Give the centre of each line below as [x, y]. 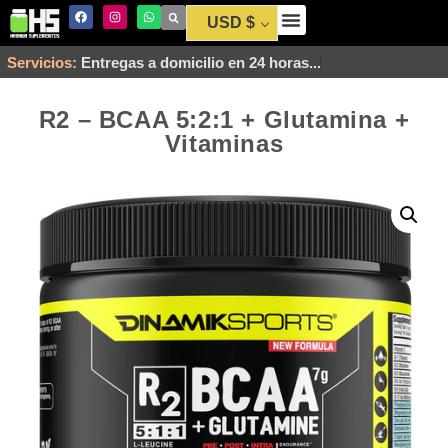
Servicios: [42, 62]
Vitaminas [224, 143]
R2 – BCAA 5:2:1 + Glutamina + [224, 119]
